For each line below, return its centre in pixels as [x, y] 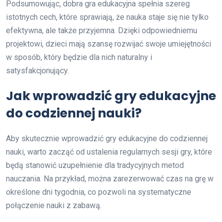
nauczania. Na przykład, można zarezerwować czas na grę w [110, 179]
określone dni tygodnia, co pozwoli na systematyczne [99, 192]
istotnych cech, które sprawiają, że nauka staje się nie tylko [107, 17]
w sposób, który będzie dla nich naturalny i [79, 57]
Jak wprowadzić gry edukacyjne [111, 96]
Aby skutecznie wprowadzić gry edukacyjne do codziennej [107, 139]
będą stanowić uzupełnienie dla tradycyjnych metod [95, 166]
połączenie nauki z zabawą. [54, 206]
